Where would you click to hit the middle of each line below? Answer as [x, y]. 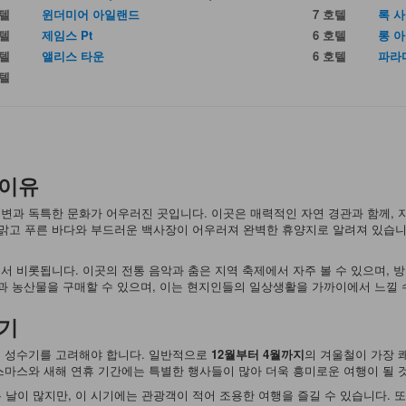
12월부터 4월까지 [258, 354]
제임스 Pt [67, 34]
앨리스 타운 [72, 55]
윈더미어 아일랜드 [90, 14]
